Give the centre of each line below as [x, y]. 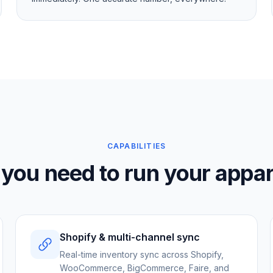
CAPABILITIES [136, 146]
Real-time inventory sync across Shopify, [142, 254]
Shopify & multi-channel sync [130, 237]
